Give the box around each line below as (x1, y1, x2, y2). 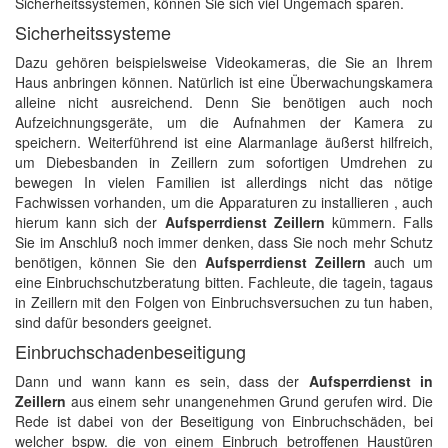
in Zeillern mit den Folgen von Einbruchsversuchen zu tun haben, (15, 292, 433, 312)
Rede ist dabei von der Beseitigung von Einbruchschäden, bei (15, 411, 433, 431)
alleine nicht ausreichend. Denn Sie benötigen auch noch (15, 92, 433, 112)
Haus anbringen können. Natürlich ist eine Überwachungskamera (15, 72, 433, 92)
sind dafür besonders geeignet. (15, 312, 212, 332)
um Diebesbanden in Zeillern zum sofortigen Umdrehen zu (15, 152, 433, 172)
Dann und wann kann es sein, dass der (15, 371, 309, 391)
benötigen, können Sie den (15, 252, 205, 272)
